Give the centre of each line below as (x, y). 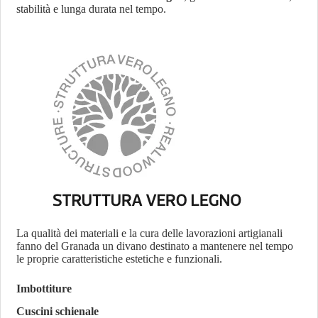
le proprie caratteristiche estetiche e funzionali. (120, 258)
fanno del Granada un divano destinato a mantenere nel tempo (155, 246)
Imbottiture (44, 288)
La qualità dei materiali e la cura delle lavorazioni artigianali (150, 233)
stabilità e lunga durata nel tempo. (92, 9)
